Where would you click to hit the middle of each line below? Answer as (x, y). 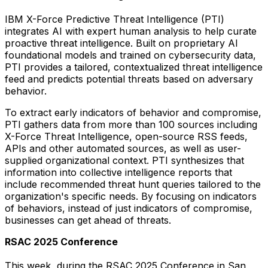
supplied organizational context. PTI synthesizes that (124, 160)
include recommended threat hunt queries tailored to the (133, 184)
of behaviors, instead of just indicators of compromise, (129, 208)
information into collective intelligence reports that (118, 172)
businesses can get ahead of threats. (88, 220)
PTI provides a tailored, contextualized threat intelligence (134, 67)
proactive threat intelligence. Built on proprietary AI (121, 43)
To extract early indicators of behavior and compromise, (133, 112)
